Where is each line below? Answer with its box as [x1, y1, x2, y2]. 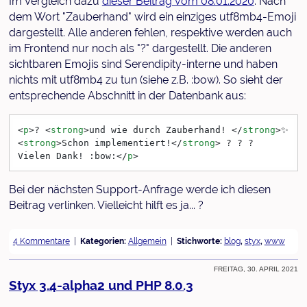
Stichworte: [176, 236, 224, 246]
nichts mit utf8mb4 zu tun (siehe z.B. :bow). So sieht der [8, 73, 283, 86]
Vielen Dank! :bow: [17, 150, 116, 161]
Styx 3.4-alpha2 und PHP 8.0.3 [8, 278, 193, 293]
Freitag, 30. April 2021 [214, 262, 299, 273]
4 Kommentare [12, 236, 70, 246]
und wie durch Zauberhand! [88, 124, 232, 135]
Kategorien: [79, 236, 128, 246]
